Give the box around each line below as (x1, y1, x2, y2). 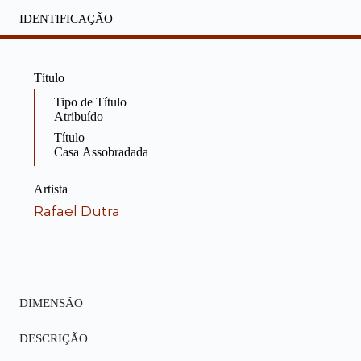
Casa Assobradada (54, 145, 148, 160)
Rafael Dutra (34, 203, 120, 220)
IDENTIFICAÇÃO (19, 12, 113, 26)
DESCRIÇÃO (19, 332, 88, 346)
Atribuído (54, 110, 103, 124)
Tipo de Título (54, 95, 127, 110)
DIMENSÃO (19, 297, 83, 310)
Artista (34, 182, 68, 197)
